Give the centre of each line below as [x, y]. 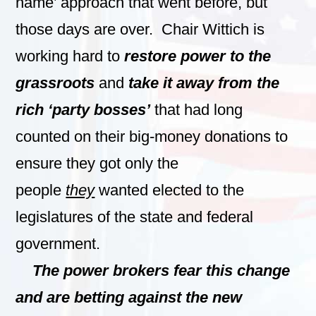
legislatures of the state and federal [135, 217]
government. [58, 243]
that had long [199, 109]
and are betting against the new [129, 297]
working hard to [70, 56]
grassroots [55, 83]
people [41, 190]
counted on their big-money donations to [152, 136]
